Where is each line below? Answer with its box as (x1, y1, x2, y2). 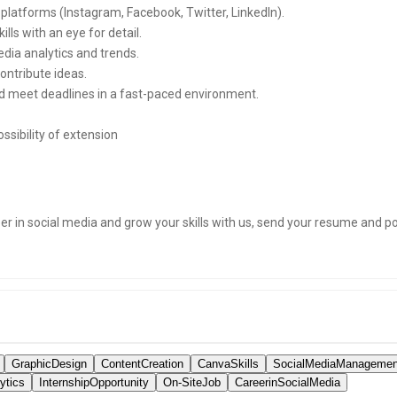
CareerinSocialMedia (235, 375, 340, 389)
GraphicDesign (12, 356, 87, 370)
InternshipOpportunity (39, 375, 149, 389)
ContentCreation (101, 356, 183, 370)
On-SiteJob (163, 375, 221, 389)
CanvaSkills (198, 356, 259, 370)
